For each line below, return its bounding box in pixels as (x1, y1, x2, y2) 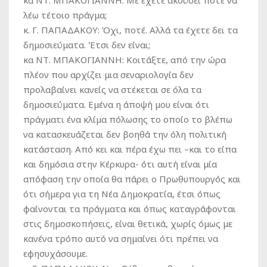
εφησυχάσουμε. (23, 247, 88, 259)
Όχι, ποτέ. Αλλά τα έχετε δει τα (100, 24, 238, 36)
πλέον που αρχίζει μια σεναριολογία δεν (23, 69, 194, 80)
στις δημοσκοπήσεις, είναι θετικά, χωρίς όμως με (23, 218, 232, 229)
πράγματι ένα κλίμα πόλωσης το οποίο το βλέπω (23, 113, 232, 125)
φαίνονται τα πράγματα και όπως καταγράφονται (23, 203, 236, 215)
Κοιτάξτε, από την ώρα (124, 54, 226, 66)
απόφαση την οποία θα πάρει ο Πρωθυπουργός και (23, 173, 241, 185)
